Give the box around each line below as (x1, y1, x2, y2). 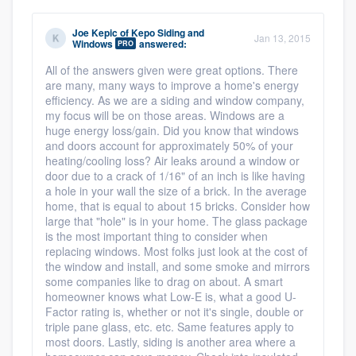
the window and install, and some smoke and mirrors (45, 257, 310, 274)
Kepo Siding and (131, 25, 204, 40)
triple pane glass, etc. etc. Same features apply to (45, 318, 294, 335)
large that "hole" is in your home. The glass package (45, 212, 308, 229)
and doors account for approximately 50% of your (45, 137, 293, 153)
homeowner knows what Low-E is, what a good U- (45, 288, 296, 304)
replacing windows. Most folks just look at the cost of (45, 242, 308, 259)
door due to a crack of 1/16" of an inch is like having (45, 167, 305, 184)
